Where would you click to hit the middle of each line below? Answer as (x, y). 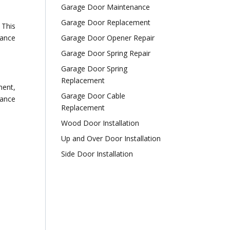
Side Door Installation (97, 154)
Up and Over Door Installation (111, 138)
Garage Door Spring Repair (106, 53)
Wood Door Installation (100, 123)
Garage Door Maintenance (106, 7)
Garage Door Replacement (106, 22)
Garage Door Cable (93, 96)
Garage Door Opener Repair (108, 38)
